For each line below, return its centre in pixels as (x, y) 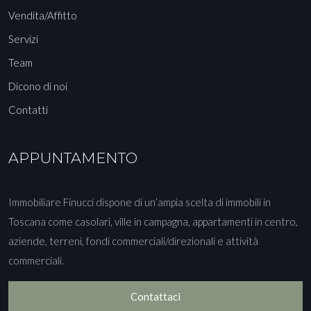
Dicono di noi (38, 86)
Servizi (23, 39)
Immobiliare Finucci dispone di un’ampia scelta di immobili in (140, 202)
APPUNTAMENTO (73, 158)
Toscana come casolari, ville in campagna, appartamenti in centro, (153, 222)
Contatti (28, 110)
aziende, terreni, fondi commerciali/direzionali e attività (133, 241)
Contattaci (155, 297)
